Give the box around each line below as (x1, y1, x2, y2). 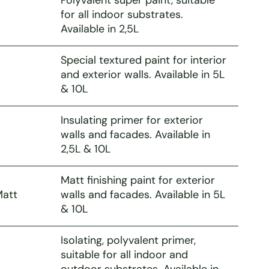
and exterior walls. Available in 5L (60, 67, 225, 82)
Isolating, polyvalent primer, (60, 232, 196, 247)
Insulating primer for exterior (60, 112, 203, 127)
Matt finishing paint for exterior (60, 172, 215, 187)
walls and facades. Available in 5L (60, 187, 225, 202)
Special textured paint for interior (60, 52, 226, 67)
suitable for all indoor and (60, 247, 188, 262)
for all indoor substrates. (60, 7, 183, 22)
